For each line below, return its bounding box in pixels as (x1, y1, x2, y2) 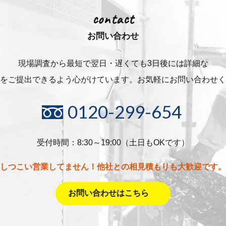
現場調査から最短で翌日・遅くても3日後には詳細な (18, 59, 208, 68)
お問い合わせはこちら (68, 189, 149, 198)
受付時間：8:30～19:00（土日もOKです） (37, 138, 189, 147)
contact (92, 10, 134, 28)
